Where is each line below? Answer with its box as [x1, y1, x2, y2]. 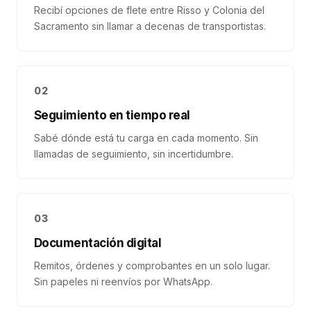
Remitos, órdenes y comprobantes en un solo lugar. [34, 260, 270, 271]
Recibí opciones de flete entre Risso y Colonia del [34, 4, 264, 16]
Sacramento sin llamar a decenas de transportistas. [34, 20, 266, 32]
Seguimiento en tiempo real [34, 108, 190, 122]
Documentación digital [34, 236, 162, 250]
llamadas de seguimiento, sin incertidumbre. [34, 148, 233, 160]
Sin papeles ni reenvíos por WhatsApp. [34, 276, 212, 287]
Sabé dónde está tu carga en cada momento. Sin [34, 132, 258, 144]
